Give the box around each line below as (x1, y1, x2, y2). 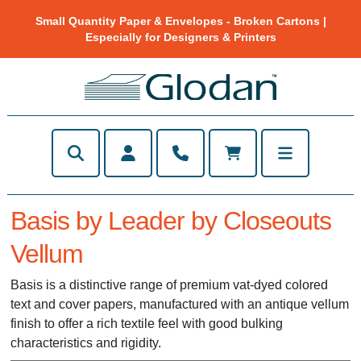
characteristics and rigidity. (10, 336, 162, 351)
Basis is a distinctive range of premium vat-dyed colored (10, 278, 329, 293)
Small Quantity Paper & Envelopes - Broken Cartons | (35, 15, 326, 27)
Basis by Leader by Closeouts (10, 205, 332, 235)
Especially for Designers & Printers (85, 31, 276, 44)
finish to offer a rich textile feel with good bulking (10, 317, 284, 331)
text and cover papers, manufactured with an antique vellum (10, 297, 350, 312)
